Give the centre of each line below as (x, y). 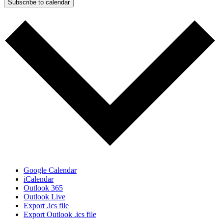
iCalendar (39, 179)
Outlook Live (44, 196)
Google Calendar (50, 170)
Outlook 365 (43, 188)
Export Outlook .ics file (60, 214)
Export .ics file (46, 205)
